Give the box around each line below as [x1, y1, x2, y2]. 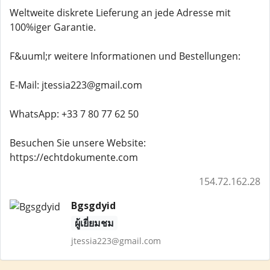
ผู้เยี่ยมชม [74, 216, 114, 230]
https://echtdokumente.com [10, 151, 138, 164]
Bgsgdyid [71, 199, 116, 212]
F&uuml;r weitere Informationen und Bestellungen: [10, 49, 240, 63]
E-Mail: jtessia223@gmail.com [10, 78, 142, 92]
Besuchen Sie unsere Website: [10, 136, 146, 149]
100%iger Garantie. [10, 20, 96, 34]
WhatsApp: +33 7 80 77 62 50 [10, 107, 139, 121]
